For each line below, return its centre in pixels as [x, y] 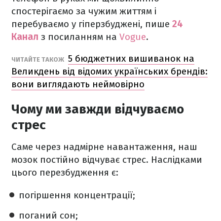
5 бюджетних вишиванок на [131, 58]
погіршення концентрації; [77, 195]
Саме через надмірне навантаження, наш [104, 147]
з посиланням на [79, 37]
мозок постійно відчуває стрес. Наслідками [107, 160]
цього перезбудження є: [65, 172]
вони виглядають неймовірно [78, 84]
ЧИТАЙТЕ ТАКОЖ [38, 59]
